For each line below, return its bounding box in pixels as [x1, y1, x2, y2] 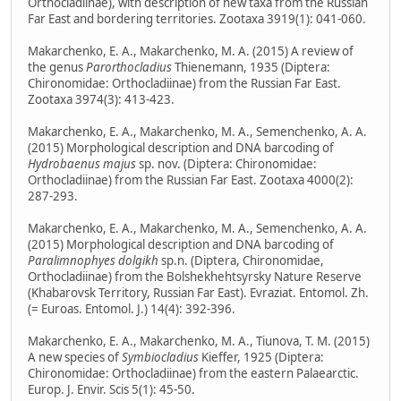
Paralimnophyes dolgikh [28, 252, 158, 269]
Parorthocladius [86, 59, 172, 76]
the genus [28, 59, 86, 76]
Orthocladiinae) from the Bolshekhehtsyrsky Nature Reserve [28, 269, 362, 286]
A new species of [28, 349, 122, 366]
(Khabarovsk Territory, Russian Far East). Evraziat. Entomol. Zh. [28, 285, 369, 302]
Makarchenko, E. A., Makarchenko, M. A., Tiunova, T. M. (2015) [28, 333, 370, 350]
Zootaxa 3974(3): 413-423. [28, 91, 175, 108]
